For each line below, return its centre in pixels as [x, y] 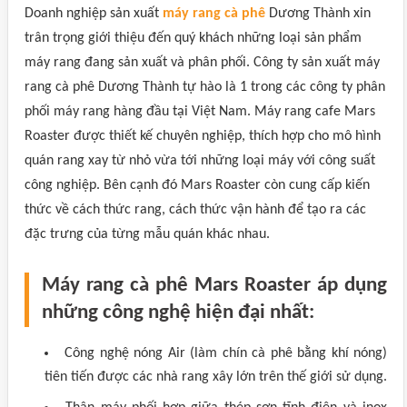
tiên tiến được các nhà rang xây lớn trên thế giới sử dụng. [216, 377]
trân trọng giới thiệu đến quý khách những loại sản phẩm [193, 38]
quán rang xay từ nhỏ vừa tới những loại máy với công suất [200, 161]
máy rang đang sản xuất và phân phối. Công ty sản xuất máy [202, 63]
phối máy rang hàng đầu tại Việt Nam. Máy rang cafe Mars [200, 112]
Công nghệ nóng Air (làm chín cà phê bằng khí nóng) [226, 353]
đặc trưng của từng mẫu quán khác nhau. [147, 234]
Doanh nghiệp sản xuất [94, 14]
